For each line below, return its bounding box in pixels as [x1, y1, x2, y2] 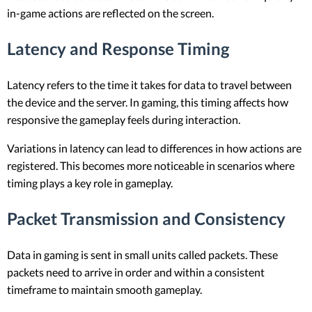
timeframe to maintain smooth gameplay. [7, 282, 202, 296]
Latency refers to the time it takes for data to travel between [7, 78, 292, 92]
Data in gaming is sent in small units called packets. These [7, 247, 278, 261]
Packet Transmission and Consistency [7, 208, 286, 229]
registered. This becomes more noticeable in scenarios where [7, 159, 295, 173]
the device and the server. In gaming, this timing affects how [7, 95, 288, 109]
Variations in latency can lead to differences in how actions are [7, 141, 302, 155]
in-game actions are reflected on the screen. [7, 6, 214, 20]
